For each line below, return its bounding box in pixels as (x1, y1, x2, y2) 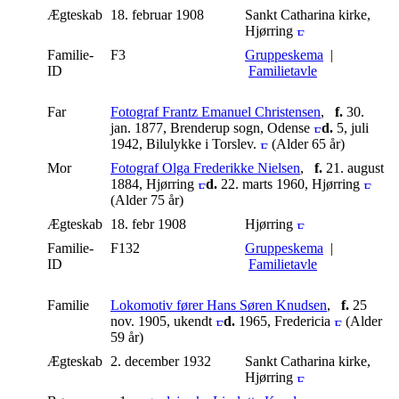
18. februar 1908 (110, 6, 208, 22)
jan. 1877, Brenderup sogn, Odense (110, 119, 313, 135)
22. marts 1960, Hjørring (217, 175, 363, 191)
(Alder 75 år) (110, 191, 187, 208)
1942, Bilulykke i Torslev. (110, 135, 260, 151)
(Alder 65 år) (268, 135, 348, 151)
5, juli (333, 119, 369, 135)
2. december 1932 (110, 353, 215, 369)
